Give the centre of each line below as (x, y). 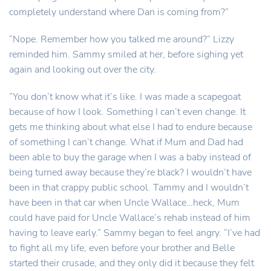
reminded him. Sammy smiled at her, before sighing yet (126, 54)
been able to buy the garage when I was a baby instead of (130, 157)
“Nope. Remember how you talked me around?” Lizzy (122, 39)
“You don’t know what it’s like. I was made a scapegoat (125, 97)
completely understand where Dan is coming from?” (119, 12)
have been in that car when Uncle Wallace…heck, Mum (124, 203)
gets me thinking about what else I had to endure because (131, 127)
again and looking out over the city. (83, 70)
